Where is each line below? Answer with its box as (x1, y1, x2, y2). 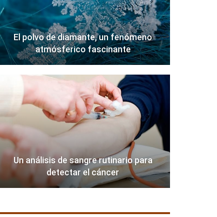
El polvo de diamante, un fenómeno (14, 32, 153, 43)
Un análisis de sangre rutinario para (13, 155, 153, 166)
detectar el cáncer (46, 167, 120, 178)
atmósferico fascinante (35, 44, 131, 55)
